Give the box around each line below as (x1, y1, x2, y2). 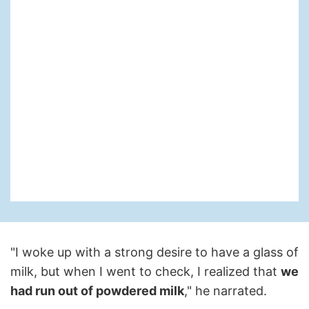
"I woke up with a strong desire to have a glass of (10, 244, 299, 259)
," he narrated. (184, 283, 267, 298)
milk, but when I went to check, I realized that (10, 263, 281, 279)
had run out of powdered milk (10, 283, 184, 298)
